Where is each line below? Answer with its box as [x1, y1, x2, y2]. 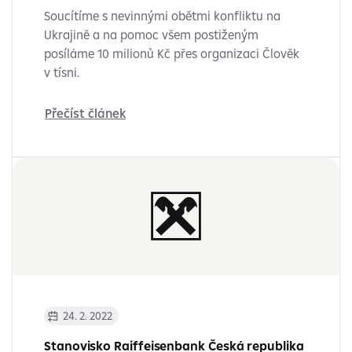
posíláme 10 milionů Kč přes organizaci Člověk [44, 46, 299, 61]
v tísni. [44, 64, 79, 80]
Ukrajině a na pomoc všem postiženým [44, 27, 258, 42]
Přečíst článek [45, 105, 126, 121]
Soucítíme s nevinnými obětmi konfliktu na [44, 8, 280, 24]
